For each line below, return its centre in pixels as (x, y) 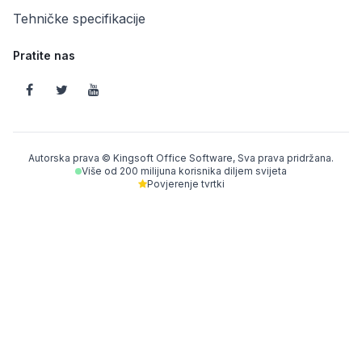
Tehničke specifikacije (79, 18)
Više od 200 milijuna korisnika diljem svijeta (184, 170)
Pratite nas (44, 55)
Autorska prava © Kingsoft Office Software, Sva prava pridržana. (181, 158)
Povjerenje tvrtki (185, 183)
